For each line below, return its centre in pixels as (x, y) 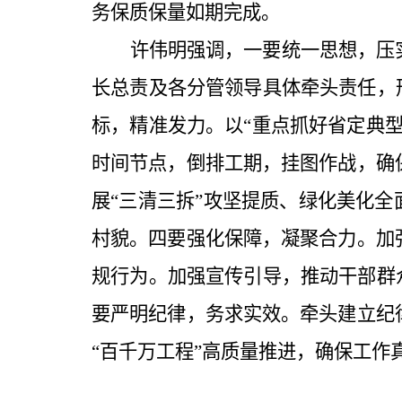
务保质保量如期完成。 (186, 13)
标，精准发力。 (158, 126)
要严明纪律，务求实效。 (196, 315)
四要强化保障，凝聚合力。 (262, 239)
